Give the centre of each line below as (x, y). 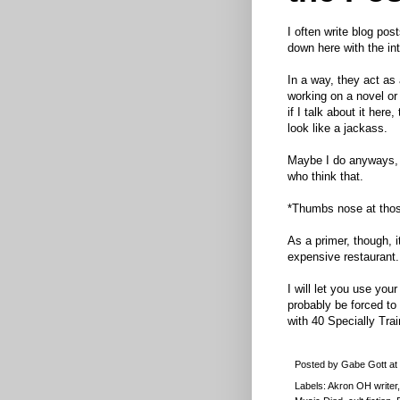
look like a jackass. (337, 128)
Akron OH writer (362, 386)
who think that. (325, 176)
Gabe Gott (364, 365)
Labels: (311, 386)
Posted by (318, 365)
